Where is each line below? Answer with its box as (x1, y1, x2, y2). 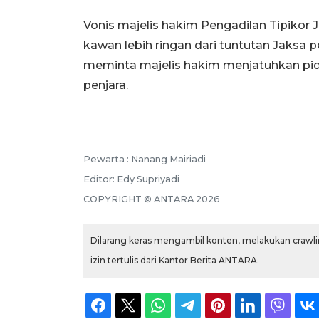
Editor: (83, 173, 117, 184)
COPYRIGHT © (83, 193, 154, 204)
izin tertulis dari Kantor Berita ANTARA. (90, 254, 259, 266)
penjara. (83, 78, 128, 92)
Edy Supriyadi (117, 173, 179, 184)
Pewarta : (83, 153, 131, 164)
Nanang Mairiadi (131, 153, 206, 164)
